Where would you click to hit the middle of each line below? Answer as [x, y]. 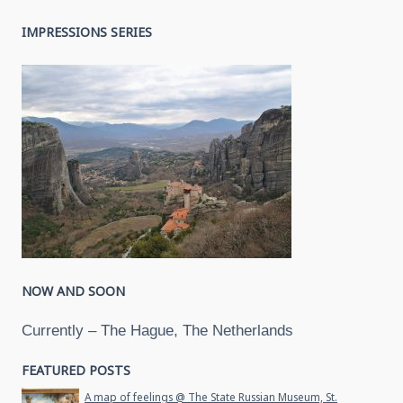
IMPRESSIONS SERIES [87, 31]
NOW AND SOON [73, 291]
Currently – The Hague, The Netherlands [157, 330]
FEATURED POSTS [76, 371]
